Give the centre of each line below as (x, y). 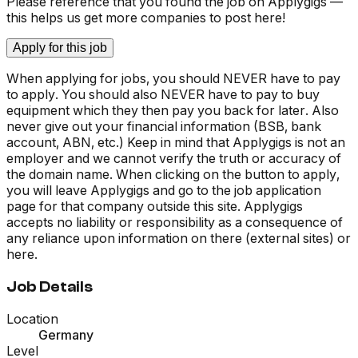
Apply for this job (60, 47)
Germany (66, 335)
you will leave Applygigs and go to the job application (164, 190)
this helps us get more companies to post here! (146, 17)
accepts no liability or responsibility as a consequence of (175, 222)
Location (32, 319)
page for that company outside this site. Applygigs (155, 206)
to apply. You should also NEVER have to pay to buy (163, 94)
